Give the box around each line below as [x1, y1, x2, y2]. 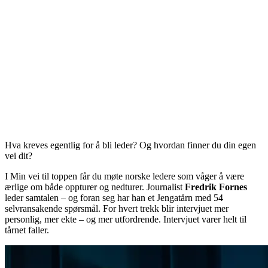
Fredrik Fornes [185, 182, 247, 193]
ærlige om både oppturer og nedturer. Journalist [5, 182, 185, 193]
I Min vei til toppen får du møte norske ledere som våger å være [5, 171, 244, 182]
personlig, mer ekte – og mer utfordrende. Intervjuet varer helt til [5, 214, 246, 225]
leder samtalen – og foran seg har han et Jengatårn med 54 [5, 193, 223, 203]
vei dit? [5, 151, 32, 162]
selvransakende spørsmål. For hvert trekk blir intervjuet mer [5, 203, 229, 214]
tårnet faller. [5, 225, 49, 236]
